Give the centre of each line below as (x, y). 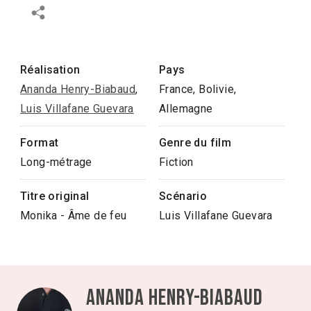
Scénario (183, 196)
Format (40, 142)
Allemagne (186, 108)
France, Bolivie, (198, 89)
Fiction (176, 162)
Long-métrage (56, 162)
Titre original (55, 196)
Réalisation (50, 69)
